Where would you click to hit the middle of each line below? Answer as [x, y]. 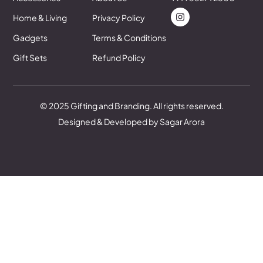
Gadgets [31, 37]
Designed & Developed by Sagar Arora [131, 121]
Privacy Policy [118, 17]
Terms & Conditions [129, 37]
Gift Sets [30, 57]
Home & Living [40, 17]
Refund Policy [119, 57]
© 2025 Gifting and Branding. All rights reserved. [131, 105]
